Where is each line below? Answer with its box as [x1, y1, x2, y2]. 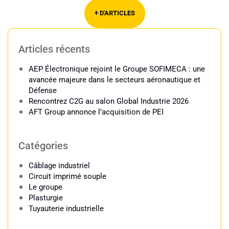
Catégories [18, 140, 68, 152]
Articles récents [18, 43, 90, 55]
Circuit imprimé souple [29, 172, 106, 181]
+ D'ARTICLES [94, 9, 135, 17]
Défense [29, 86, 57, 95]
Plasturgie [29, 193, 63, 203]
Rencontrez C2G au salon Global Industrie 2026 [29, 97, 189, 106]
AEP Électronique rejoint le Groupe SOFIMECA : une [29, 64, 205, 74]
